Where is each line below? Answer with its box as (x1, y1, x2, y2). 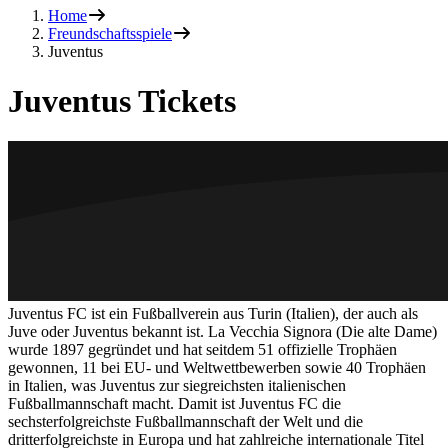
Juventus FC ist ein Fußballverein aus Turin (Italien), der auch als (8, 305, 418, 323)
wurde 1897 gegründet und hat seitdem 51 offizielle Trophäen (8, 341, 397, 359)
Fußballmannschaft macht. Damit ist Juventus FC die (8, 395, 341, 413)
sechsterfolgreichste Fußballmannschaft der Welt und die (8, 413, 363, 431)
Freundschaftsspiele (48, 25, 172, 43)
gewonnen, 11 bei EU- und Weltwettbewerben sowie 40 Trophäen (8, 359, 426, 377)
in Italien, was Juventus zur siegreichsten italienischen (8, 377, 346, 395)
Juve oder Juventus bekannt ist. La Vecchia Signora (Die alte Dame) (8, 323, 437, 341)
